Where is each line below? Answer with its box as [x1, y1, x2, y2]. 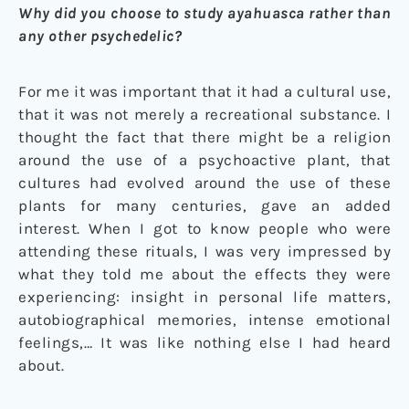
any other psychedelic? [18, 26, 182, 45]
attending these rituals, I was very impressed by [18, 241, 391, 260]
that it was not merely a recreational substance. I [18, 104, 391, 123]
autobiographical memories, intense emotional [18, 309, 391, 329]
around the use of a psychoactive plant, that [18, 150, 391, 169]
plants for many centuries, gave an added [18, 195, 391, 215]
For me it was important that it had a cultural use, [18, 81, 391, 100]
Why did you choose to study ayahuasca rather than [18, 3, 391, 22]
